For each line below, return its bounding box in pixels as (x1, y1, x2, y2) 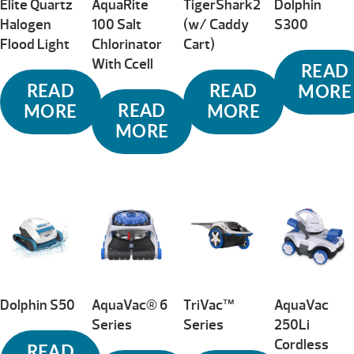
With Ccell (91, 55, 153, 73)
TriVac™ (183, 296, 234, 314)
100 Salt (91, 15, 141, 34)
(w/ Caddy (183, 15, 249, 34)
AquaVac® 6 (91, 296, 168, 314)
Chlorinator (91, 35, 162, 54)
